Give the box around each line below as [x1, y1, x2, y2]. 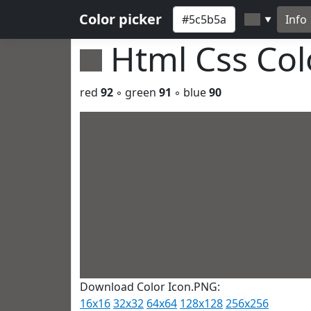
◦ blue [171, 85, 209, 100]
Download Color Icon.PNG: [80, 279, 220, 294]
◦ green [113, 85, 159, 100]
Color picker [79, 10, 162, 28]
